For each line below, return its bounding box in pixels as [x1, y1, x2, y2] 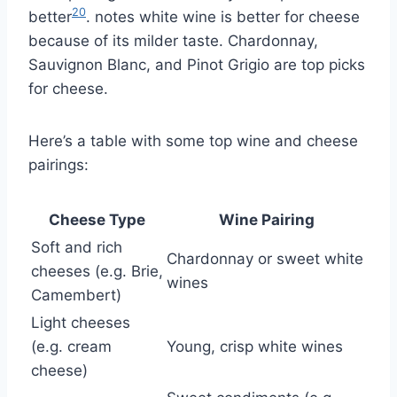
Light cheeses [31, 313, 130, 331]
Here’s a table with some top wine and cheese [28, 131, 358, 150]
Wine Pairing [218, 210, 315, 229]
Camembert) [31, 285, 121, 304]
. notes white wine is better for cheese [86, 7, 360, 26]
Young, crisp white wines [167, 337, 343, 355]
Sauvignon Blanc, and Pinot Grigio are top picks [28, 55, 365, 74]
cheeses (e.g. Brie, [31, 261, 163, 280]
